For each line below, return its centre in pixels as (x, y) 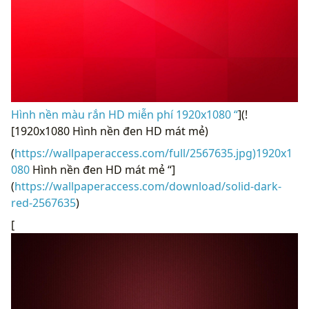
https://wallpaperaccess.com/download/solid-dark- (148, 187)
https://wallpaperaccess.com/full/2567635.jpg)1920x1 (153, 153)
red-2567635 (43, 203)
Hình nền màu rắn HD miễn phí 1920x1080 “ (124, 115)
